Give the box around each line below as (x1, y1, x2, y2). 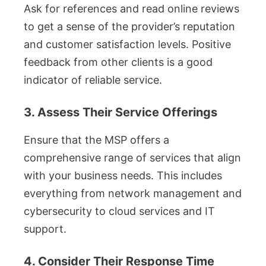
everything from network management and (24, 187, 242, 200)
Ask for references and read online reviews (24, 2, 239, 15)
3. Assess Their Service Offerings (24, 105, 217, 120)
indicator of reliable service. (24, 74, 162, 87)
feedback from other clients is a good (24, 56, 213, 69)
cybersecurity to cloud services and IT (24, 205, 215, 218)
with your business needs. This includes (24, 169, 222, 182)
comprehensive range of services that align (24, 151, 241, 164)
